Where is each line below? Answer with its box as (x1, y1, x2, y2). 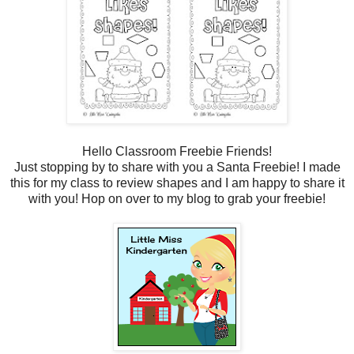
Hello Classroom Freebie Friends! (82, 144, 272, 158)
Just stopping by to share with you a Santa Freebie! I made (13, 160, 341, 174)
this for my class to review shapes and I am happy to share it (9, 175, 345, 190)
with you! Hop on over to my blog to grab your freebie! (28, 191, 326, 205)
